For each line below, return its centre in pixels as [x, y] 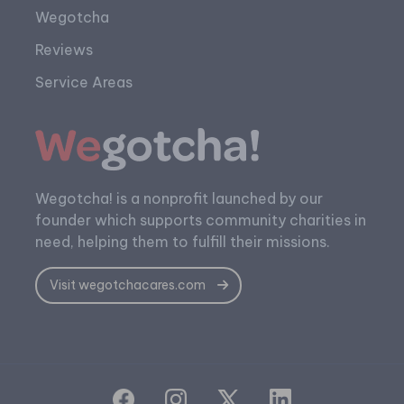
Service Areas [83, 83]
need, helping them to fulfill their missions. [182, 242]
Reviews [64, 50]
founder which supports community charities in [200, 220]
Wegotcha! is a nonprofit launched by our [179, 199]
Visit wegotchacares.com [129, 285]
